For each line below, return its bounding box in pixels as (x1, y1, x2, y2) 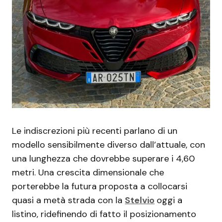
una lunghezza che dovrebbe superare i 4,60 (12, 153, 195, 165)
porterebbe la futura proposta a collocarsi (12, 180, 187, 193)
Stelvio (125, 194, 155, 207)
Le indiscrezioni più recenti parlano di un (12, 125, 177, 137)
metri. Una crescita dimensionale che (12, 166, 164, 179)
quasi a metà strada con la (12, 194, 125, 207)
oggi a (157, 194, 182, 207)
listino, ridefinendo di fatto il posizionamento (12, 208, 196, 221)
